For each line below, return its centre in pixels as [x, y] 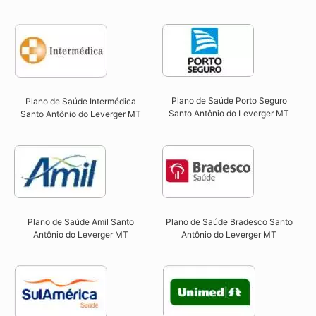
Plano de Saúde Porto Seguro [229, 101]
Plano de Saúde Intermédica [81, 102]
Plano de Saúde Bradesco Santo [229, 221]
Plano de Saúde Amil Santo [81, 221]
